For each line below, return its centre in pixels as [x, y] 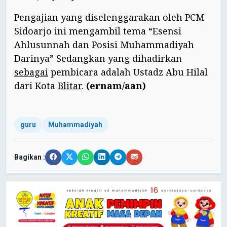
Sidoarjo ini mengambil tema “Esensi [98, 31]
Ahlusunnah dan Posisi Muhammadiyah [104, 44]
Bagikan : [30, 157]
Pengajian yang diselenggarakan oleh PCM [109, 17]
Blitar [70, 85]
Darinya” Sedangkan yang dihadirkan [98, 58]
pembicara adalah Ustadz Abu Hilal [128, 72]
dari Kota [36, 85]
